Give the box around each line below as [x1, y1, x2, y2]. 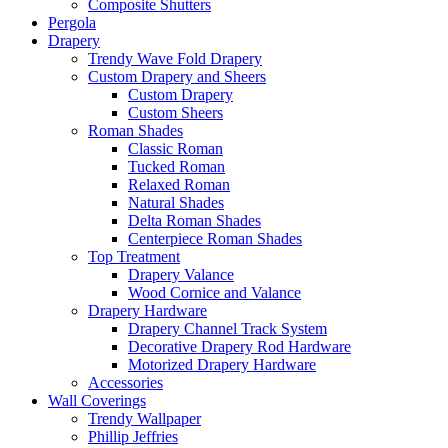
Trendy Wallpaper [88, 410, 201, 427]
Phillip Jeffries [88, 428, 178, 445]
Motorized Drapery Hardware [128, 356, 316, 373]
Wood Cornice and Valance [128, 284, 301, 301]
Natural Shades [128, 194, 224, 211]
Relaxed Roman [128, 176, 230, 193]
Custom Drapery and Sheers [88, 68, 266, 85]
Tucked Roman [128, 158, 225, 175]
